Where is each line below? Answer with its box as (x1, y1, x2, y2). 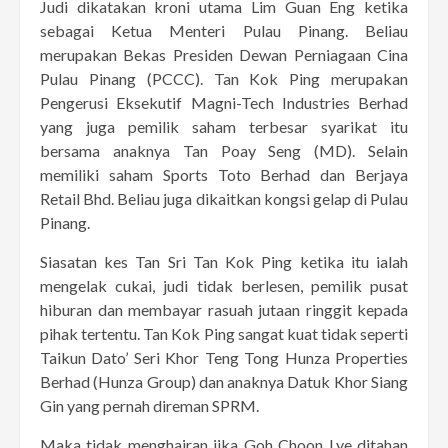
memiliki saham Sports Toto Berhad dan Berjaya (40, 164, 408, 184)
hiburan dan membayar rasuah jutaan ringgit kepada (40, 299, 408, 319)
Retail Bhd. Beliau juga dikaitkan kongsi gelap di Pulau (40, 188, 408, 208)
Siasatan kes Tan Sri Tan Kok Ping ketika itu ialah (40, 251, 408, 271)
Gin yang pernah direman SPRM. (40, 395, 259, 415)
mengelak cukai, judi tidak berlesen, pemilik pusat (40, 275, 408, 295)
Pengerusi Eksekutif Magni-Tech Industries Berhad (40, 92, 408, 112)
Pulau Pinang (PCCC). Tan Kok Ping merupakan (40, 68, 408, 88)
